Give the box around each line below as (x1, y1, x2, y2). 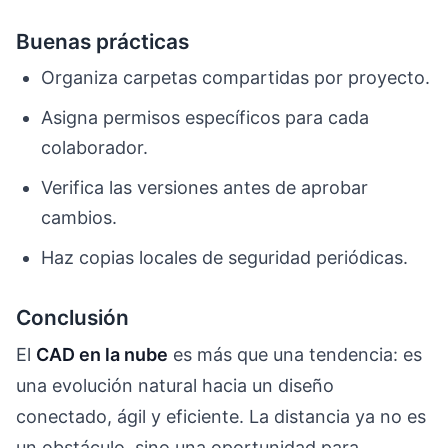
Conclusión (16, 304, 129, 330)
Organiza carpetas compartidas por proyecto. (41, 67, 431, 89)
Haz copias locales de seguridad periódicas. (41, 246, 409, 268)
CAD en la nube (36, 344, 168, 366)
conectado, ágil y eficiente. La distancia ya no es (16, 406, 426, 428)
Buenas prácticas (16, 28, 189, 54)
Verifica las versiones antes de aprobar (41, 176, 369, 198)
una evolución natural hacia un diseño (16, 375, 334, 397)
